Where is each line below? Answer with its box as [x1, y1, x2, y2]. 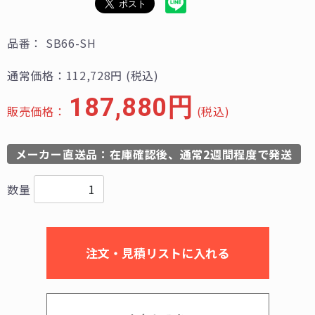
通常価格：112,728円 [7, 67, 123, 84]
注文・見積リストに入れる [86, 244, 229, 262]
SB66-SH [45, 34, 96, 51]
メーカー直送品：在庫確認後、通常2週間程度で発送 [15, 146, 292, 162]
